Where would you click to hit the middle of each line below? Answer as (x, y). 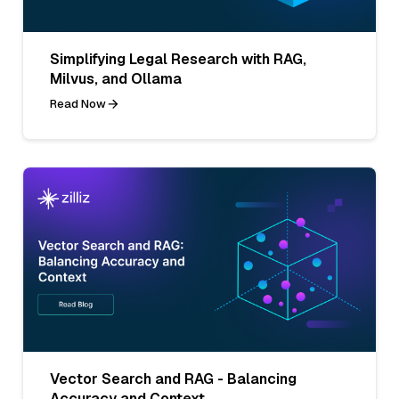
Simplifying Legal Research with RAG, (178, 59)
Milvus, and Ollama (116, 78)
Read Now (78, 103)
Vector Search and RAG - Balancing (173, 379)
